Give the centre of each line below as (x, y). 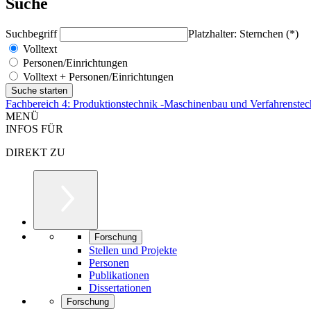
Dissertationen (120, 287)
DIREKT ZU (35, 152)
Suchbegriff (33, 33)
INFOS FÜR (34, 128)
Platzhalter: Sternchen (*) (243, 33)
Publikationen (119, 275)
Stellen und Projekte (133, 250)
